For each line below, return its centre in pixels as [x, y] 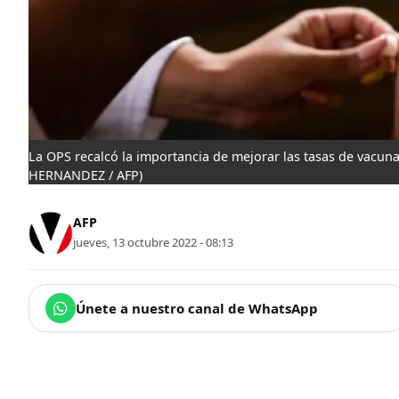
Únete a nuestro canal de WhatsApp [197, 308]
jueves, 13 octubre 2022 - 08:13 [153, 243]
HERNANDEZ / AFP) [85, 175]
